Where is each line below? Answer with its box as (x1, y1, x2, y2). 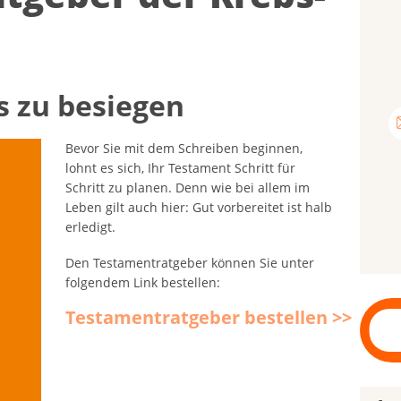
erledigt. (65, 218, 116, 236)
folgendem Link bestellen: (65, 273, 221, 291)
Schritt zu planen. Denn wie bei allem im (65, 179, 311, 197)
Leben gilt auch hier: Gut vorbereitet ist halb (65, 199, 333, 217)
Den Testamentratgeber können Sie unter (65, 253, 315, 271)
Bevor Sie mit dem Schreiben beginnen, (65, 140, 303, 158)
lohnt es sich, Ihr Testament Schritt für (65, 159, 296, 177)
